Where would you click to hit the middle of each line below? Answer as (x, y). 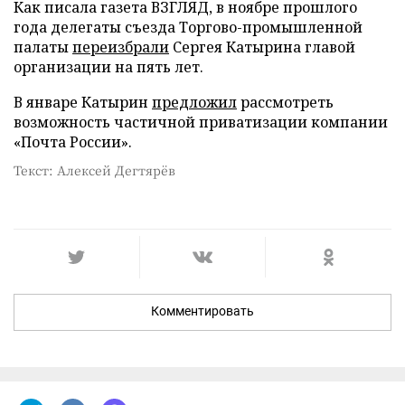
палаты (43, 47)
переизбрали (121, 47)
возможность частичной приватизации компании (201, 122)
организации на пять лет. (108, 67)
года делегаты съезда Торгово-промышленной (188, 27)
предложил (194, 102)
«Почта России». (73, 142)
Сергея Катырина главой (262, 47)
